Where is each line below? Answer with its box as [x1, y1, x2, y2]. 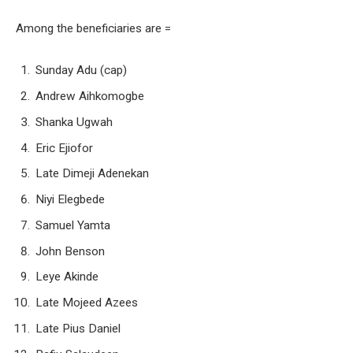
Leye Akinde [35, 269, 98, 284]
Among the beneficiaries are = [16, 20, 171, 35]
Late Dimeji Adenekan [35, 166, 149, 181]
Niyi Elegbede [35, 192, 105, 207]
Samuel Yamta [35, 217, 110, 232]
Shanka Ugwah [35, 114, 113, 129]
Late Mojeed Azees [35, 295, 138, 310]
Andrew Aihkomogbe [35, 89, 144, 104]
